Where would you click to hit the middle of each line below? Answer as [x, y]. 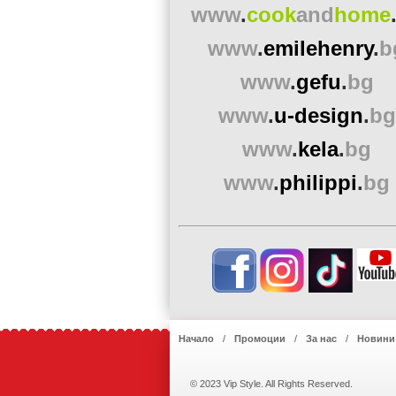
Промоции [260, 339]
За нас [321, 339]
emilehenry [318, 48]
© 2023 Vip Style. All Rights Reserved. [271, 384]
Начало [196, 339]
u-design [318, 115]
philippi [318, 183]
